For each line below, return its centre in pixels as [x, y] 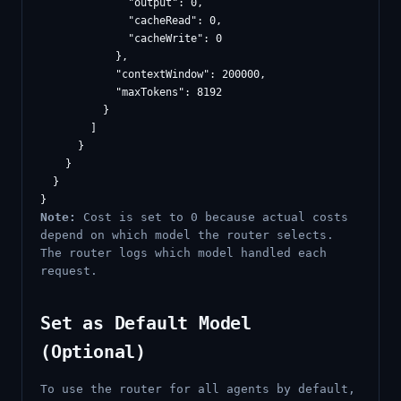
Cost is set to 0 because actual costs [212, 217]
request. [69, 271]
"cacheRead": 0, [131, 21]
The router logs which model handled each [183, 253]
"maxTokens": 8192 [131, 92]
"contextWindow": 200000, [153, 74]
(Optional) [94, 352]
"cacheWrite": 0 [131, 38]
